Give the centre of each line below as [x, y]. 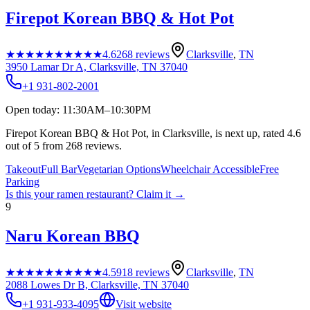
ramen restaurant [93, 194]
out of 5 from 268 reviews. [64, 146]
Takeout [23, 170]
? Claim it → [157, 194]
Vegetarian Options [119, 170]
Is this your [31, 194]
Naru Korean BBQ [73, 236]
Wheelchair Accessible [210, 170]
